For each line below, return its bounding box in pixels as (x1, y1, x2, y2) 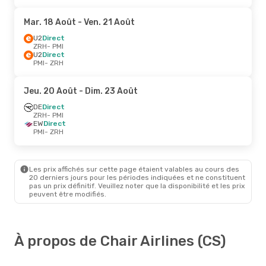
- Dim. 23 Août (77, 85, 138, 96)
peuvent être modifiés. (29, 189, 106, 198)
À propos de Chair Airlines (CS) (14, 232, 226, 249)
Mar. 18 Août (24, 17, 76, 27)
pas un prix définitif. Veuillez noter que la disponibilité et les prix (29, 181, 245, 190)
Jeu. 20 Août (24, 85, 77, 96)
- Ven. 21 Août (76, 17, 135, 27)
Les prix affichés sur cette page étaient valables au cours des (29, 164, 239, 173)
